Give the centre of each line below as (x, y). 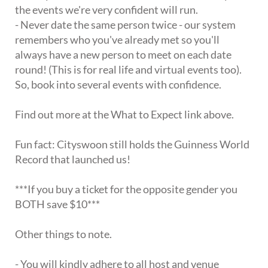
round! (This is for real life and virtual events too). (128, 69)
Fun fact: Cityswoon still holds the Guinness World (132, 144)
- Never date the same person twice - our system (125, 24)
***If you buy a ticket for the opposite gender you (126, 189)
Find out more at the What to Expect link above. (124, 114)
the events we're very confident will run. (106, 9)
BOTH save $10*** (57, 204)
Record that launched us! (73, 159)
